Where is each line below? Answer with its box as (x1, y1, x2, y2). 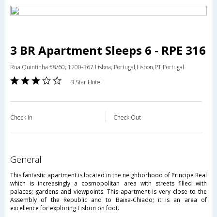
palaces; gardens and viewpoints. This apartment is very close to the (10, 187, 207, 196)
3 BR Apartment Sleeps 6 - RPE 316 (10, 42, 206, 58)
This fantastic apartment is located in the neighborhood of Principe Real (10, 170, 207, 179)
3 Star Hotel (71, 78, 102, 86)
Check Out (113, 113, 141, 122)
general (16, 153, 42, 165)
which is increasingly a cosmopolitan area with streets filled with (10, 179, 207, 187)
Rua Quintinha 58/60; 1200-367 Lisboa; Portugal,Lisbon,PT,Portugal (10, 63, 184, 71)
